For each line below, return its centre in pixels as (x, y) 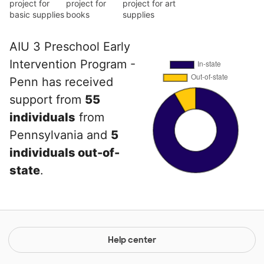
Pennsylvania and (60, 135)
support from (47, 100)
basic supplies (37, 15)
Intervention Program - (72, 65)
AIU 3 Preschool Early (70, 47)
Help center (132, 240)
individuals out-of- (65, 153)
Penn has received (61, 82)
